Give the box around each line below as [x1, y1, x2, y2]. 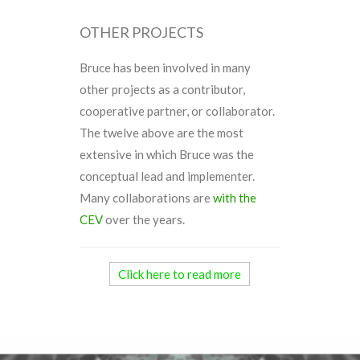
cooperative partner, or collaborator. [80, 104, 276, 119]
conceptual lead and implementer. [80, 169, 256, 184]
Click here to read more [118, 267, 242, 282]
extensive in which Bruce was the [80, 147, 255, 162]
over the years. [103, 212, 186, 227]
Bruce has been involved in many [80, 60, 252, 76]
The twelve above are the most [80, 125, 244, 141]
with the [213, 190, 257, 206]
